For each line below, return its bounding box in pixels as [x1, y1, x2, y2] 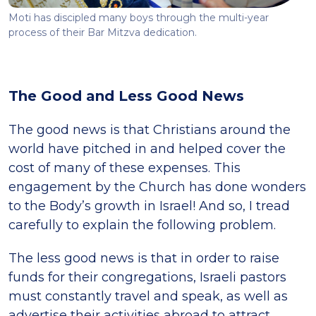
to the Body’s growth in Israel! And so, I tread [8, 197, 290, 214]
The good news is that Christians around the [8, 121, 291, 138]
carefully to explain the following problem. [8, 217, 276, 233]
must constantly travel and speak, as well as [8, 288, 288, 304]
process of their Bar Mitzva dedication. [8, 25, 197, 39]
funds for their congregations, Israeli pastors [8, 269, 286, 285]
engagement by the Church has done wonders [8, 178, 306, 195]
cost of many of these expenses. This [8, 159, 241, 176]
